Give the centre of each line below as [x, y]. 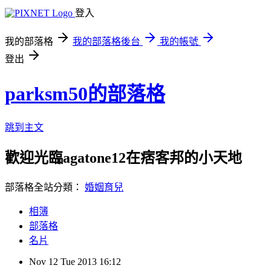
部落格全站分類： [45, 187]
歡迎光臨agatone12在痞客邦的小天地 [123, 158]
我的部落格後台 [106, 41]
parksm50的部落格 [85, 94]
